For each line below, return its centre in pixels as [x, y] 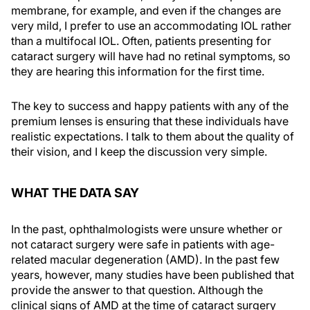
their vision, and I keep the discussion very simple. [139, 152]
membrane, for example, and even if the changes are [146, 10]
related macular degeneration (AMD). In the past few [145, 259]
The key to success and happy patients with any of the [150, 106]
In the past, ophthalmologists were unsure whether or [147, 229]
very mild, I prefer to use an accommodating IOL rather [151, 26]
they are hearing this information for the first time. [138, 71]
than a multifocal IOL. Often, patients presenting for [141, 41]
